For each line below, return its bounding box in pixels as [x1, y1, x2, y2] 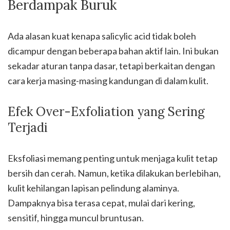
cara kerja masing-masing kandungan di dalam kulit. [8, 75, 208, 86]
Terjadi [8, 120, 48, 136]
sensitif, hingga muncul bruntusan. [8, 212, 144, 223]
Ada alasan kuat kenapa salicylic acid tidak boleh [8, 30, 196, 42]
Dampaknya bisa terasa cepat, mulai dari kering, [8, 197, 195, 208]
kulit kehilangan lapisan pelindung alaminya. [8, 182, 179, 194]
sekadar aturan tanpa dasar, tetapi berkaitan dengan [8, 60, 215, 71]
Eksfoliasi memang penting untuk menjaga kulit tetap [8, 152, 218, 164]
